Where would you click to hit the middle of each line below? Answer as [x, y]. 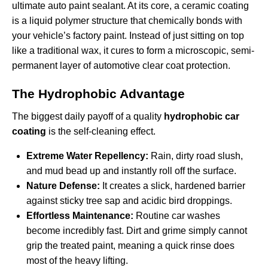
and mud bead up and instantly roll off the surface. [131, 171]
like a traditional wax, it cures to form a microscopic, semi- [133, 51]
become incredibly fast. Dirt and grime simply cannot [137, 231]
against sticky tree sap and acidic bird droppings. [129, 201]
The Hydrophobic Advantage [98, 94]
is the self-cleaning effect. [101, 132]
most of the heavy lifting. [77, 261]
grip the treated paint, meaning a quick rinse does [130, 246]
